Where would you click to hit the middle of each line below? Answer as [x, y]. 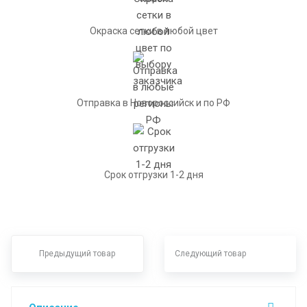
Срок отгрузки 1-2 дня [153, 174]
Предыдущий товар [77, 253]
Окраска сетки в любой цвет [153, 30]
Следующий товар [210, 253]
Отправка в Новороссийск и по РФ [153, 102]
